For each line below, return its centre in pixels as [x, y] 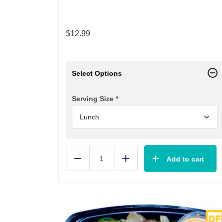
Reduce [91, 162]
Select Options [97, 73]
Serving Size [94, 98]
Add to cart [185, 159]
